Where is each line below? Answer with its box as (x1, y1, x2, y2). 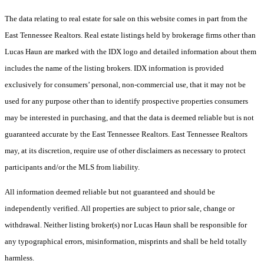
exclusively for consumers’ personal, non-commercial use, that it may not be (5, 80, 246, 89)
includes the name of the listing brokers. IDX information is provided (5, 63, 224, 72)
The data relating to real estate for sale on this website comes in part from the (5, 14, 247, 23)
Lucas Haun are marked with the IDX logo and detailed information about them (5, 47, 256, 56)
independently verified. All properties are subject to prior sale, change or (5, 203, 235, 213)
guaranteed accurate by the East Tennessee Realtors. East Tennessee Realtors (5, 129, 247, 138)
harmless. (5, 253, 34, 262)
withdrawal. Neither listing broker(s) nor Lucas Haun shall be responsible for (5, 220, 247, 229)
